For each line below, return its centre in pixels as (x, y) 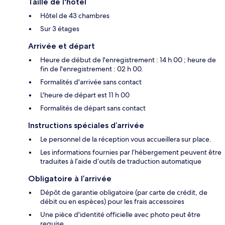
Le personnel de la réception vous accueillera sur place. (126, 139)
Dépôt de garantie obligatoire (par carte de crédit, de (124, 193)
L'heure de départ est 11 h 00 (85, 95)
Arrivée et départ (62, 46)
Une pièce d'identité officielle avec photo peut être (120, 215)
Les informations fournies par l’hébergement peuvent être (131, 152)
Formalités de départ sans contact (93, 108)
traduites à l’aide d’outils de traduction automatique (121, 161)
